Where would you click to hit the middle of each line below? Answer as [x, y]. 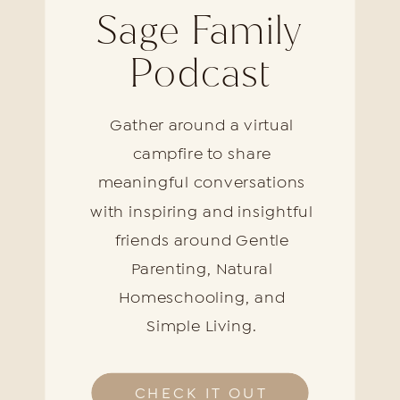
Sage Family [200, 30]
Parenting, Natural [202, 269]
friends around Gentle [202, 240]
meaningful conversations [202, 183]
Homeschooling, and [202, 297]
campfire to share [202, 154]
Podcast [200, 73]
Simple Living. [202, 326]
